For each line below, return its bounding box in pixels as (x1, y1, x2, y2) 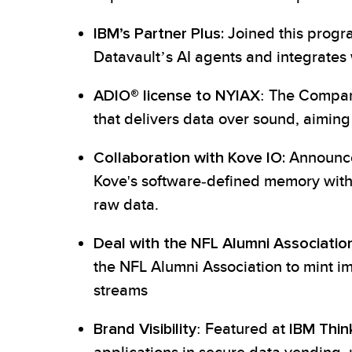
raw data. (93, 196, 159, 215)
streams (93, 281, 148, 301)
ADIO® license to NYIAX (93, 86, 260, 105)
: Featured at (196, 320, 289, 339)
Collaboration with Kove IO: (93, 148, 285, 167)
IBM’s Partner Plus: (93, 24, 224, 43)
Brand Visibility (93, 320, 196, 339)
